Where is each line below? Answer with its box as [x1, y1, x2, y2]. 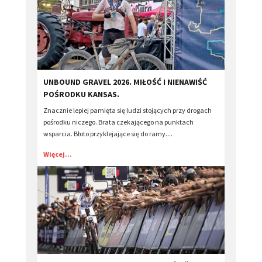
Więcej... [43, 150, 72, 159]
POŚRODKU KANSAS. [43, 89, 119, 100]
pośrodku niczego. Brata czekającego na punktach [43, 118, 194, 127]
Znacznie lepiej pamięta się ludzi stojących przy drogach [43, 106, 212, 115]
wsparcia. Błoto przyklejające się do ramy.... [43, 129, 173, 139]
